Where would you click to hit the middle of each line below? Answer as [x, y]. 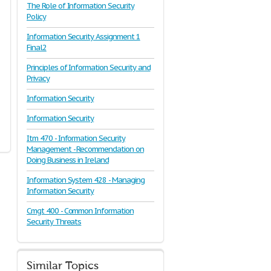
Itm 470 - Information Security [76, 138]
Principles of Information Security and [89, 67]
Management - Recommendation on [85, 149]
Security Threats [54, 222]
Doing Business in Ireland [68, 160]
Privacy [38, 78]
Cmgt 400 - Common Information [80, 211]
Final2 [37, 47]
